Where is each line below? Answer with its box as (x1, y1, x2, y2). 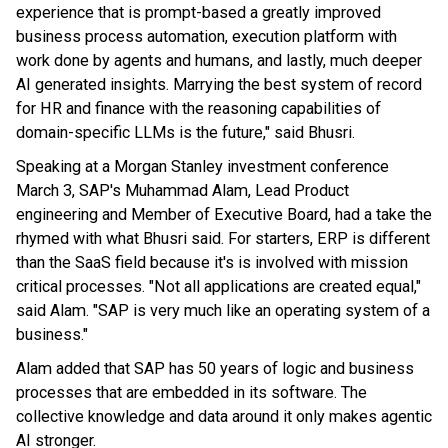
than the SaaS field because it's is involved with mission (16, 252, 408, 272)
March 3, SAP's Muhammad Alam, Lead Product (16, 180, 349, 200)
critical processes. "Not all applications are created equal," (16, 276, 421, 296)
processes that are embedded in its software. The (16, 382, 367, 402)
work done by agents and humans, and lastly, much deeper (16, 50, 422, 70)
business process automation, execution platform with (16, 26, 397, 46)
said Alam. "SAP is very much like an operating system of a (16, 300, 430, 320)
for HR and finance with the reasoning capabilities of (16, 98, 381, 118)
